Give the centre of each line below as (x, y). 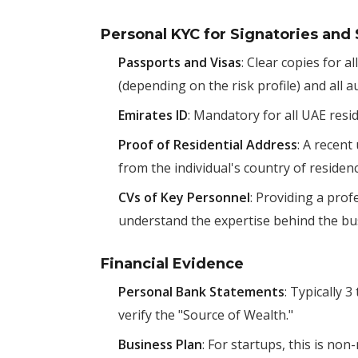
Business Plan (160, 344)
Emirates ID (153, 115)
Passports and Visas (180, 62)
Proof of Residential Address (208, 145)
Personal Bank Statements (201, 292)
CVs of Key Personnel (184, 197)
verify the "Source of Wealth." (206, 315)
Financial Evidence (172, 264)
